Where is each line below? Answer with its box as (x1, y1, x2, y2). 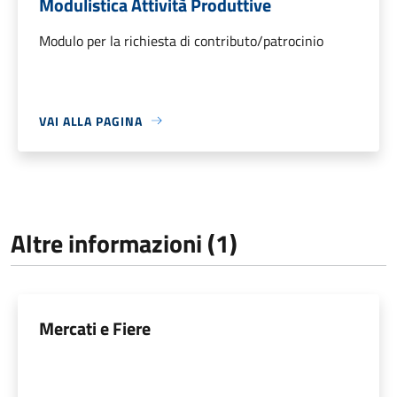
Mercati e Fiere (39, 314, 151, 342)
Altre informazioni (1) (11, 223, 237, 262)
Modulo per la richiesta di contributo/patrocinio (39, 29, 323, 51)
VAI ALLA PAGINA (39, 111, 143, 130)
